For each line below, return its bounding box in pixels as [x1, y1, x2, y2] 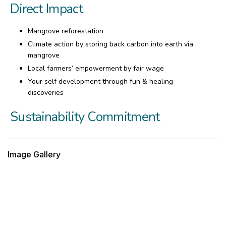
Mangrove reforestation [28, 26, 103, 36]
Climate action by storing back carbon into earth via [28, 39, 193, 49]
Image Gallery [8, 149, 61, 160]
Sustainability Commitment [10, 108, 160, 126]
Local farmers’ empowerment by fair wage [28, 64, 164, 74]
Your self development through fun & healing [28, 77, 173, 87]
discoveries [28, 88, 64, 98]
